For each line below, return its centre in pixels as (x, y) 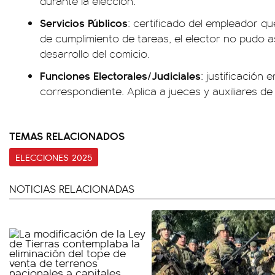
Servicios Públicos (84, 22)
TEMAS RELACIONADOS (67, 135)
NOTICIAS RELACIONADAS (72, 188)
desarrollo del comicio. (95, 53)
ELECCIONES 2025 (54, 157)
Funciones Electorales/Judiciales (120, 75)
